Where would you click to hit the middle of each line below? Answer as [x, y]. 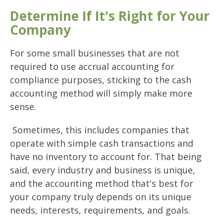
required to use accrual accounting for [92, 67]
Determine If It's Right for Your [110, 16]
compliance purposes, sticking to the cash [101, 80]
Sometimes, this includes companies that [100, 130]
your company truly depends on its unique [101, 197]
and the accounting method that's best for [102, 184]
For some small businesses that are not [95, 53]
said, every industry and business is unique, [103, 170]
